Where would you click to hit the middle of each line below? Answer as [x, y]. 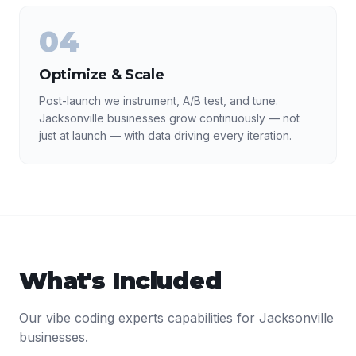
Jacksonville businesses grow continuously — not [169, 118]
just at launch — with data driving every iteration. [165, 135]
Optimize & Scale [102, 75]
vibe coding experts [105, 318]
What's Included [120, 281]
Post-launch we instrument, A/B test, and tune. [159, 101]
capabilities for [211, 318]
